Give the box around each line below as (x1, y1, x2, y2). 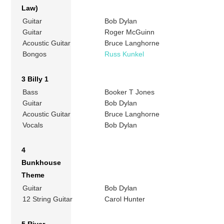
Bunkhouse (21, 158, 61, 166)
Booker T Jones (104, 87, 155, 96)
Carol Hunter (104, 194, 145, 203)
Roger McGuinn (104, 27, 155, 36)
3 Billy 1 (21, 74, 49, 83)
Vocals (22, 120, 43, 129)
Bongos (22, 49, 47, 58)
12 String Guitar (22, 194, 73, 203)
